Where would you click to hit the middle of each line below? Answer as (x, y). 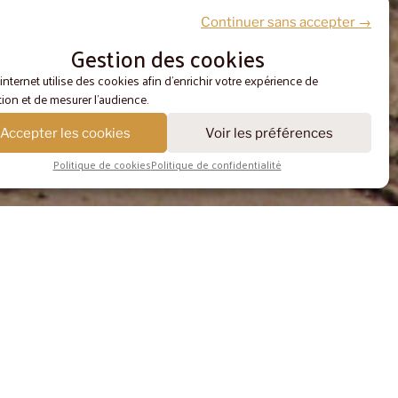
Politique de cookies (102, 164)
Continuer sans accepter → (286, 22)
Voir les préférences (269, 133)
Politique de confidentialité (216, 164)
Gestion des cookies (167, 58)
